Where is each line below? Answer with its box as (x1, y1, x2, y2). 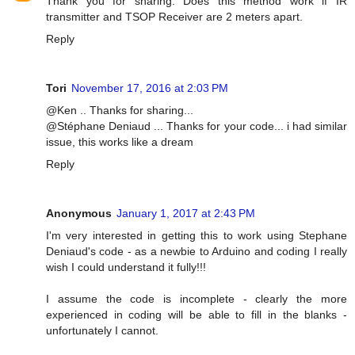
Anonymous (46, 206, 112, 219)
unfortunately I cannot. (46, 323, 158, 337)
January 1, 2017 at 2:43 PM (116, 206, 255, 219)
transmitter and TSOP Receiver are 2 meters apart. (46, 10, 303, 23)
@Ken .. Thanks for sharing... (46, 103, 193, 116)
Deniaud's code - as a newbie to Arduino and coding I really (46, 244, 347, 258)
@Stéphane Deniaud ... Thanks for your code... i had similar (46, 119, 347, 132)
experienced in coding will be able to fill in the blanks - (46, 307, 347, 321)
